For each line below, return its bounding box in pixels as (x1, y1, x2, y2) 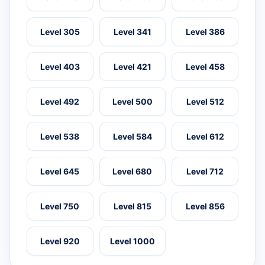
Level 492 (40, 96, 80, 107)
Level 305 (40, 27, 80, 37)
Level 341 (113, 27, 151, 37)
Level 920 (40, 236, 80, 247)
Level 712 (186, 166, 224, 177)
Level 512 (186, 96, 224, 107)
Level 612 (186, 131, 224, 142)
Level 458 (185, 62, 225, 72)
